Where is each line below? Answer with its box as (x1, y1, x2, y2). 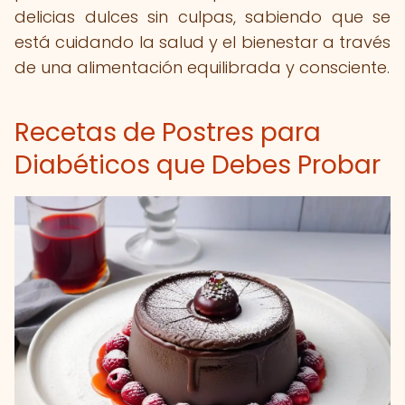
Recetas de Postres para (14, 115, 321, 150)
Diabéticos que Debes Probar (14, 147, 381, 183)
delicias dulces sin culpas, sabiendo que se (14, 5, 391, 28)
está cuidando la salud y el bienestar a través (14, 31, 391, 53)
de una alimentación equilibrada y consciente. (14, 56, 390, 79)
